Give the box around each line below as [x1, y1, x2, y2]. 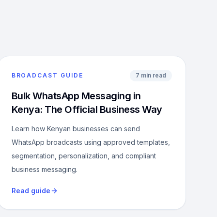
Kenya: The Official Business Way [11, 104, 162, 115]
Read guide [11, 186, 50, 195]
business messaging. [11, 165, 77, 173]
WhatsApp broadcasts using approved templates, [11, 138, 170, 146]
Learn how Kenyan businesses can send [11, 124, 140, 133]
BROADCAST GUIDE [11, 72, 83, 79]
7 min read [135, 72, 166, 79]
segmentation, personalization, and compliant [11, 152, 156, 160]
